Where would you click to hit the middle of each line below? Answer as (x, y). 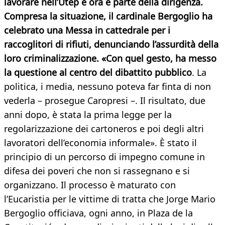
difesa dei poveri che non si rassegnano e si (97, 171)
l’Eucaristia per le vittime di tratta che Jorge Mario (110, 199)
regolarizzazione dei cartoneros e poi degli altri (104, 129)
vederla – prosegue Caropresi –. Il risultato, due (105, 101)
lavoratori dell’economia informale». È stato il (100, 143)
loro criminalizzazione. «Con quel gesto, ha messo (110, 59)
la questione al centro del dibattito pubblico (98, 73)
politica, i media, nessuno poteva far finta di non (107, 87)
